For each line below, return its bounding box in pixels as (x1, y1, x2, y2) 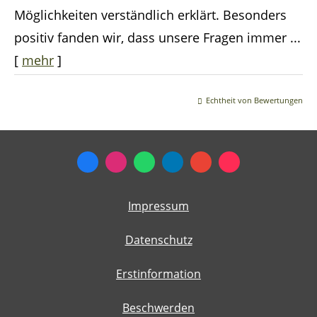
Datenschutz (125, 232, 192, 248)
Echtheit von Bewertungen (206, 95, 303, 106)
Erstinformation (116, 266, 201, 282)
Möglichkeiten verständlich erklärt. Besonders (14, 6, 287, 24)
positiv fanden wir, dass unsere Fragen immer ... (14, 29, 301, 47)
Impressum (128, 198, 189, 214)
